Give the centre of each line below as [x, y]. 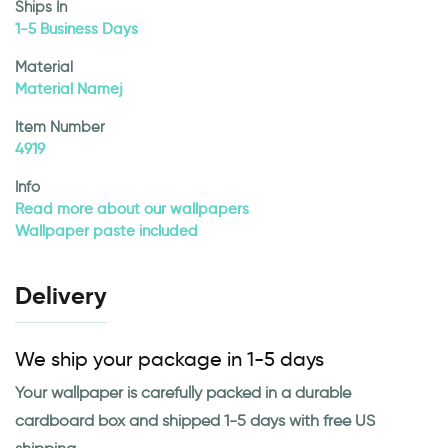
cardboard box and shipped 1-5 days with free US [195, 421]
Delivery [61, 296]
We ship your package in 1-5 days [169, 359]
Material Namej [69, 89]
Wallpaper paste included [106, 231]
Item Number [60, 127]
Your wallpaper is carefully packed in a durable [183, 393]
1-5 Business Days [76, 29]
